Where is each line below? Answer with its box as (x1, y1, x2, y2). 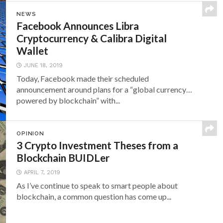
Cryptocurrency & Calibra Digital (16, 32, 167, 44)
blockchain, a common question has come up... (16, 192, 172, 201)
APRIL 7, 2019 (24, 169, 61, 176)
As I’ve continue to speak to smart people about (16, 181, 178, 190)
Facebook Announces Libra (16, 19, 139, 32)
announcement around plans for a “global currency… (16, 85, 193, 94)
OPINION (16, 130, 44, 137)
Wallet (16, 44, 49, 57)
